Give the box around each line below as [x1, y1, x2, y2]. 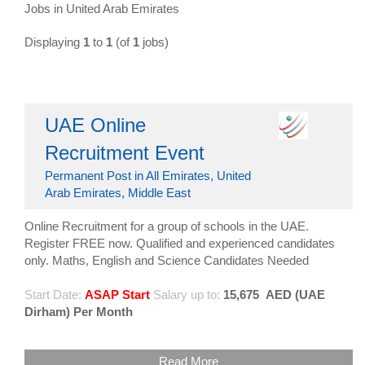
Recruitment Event [45, 142, 204, 165]
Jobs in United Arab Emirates [24, 2, 179, 16]
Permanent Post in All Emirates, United [45, 169, 251, 183]
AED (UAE [266, 288, 325, 302]
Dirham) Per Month [24, 305, 133, 319]
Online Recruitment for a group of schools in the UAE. [24, 219, 309, 234]
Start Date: [24, 288, 81, 302]
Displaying [24, 35, 83, 50]
